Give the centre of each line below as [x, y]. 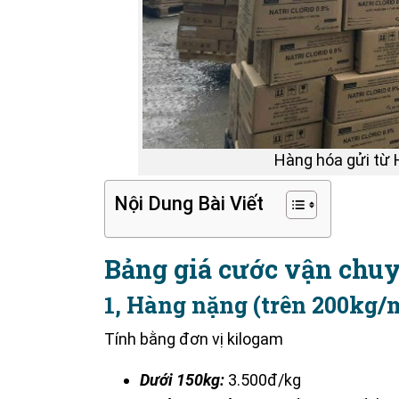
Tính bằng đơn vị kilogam [194, 338]
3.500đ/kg [265, 379]
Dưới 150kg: [182, 379]
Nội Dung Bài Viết [189, 203]
